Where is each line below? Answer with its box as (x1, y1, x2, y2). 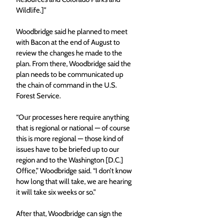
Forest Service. (16, 91, 61, 101)
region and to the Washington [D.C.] (16, 156, 125, 165)
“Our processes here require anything (16, 113, 130, 122)
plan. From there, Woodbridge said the (16, 59, 132, 69)
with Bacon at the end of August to (16, 38, 121, 47)
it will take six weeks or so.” (16, 188, 96, 197)
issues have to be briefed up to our (16, 145, 121, 154)
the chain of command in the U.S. (16, 81, 118, 90)
